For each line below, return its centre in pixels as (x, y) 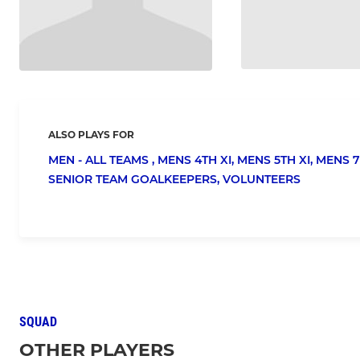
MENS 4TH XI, (197, 160)
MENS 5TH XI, (276, 160)
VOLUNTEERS (262, 180)
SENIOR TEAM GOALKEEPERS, (135, 180)
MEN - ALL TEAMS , (103, 160)
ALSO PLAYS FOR (91, 135)
